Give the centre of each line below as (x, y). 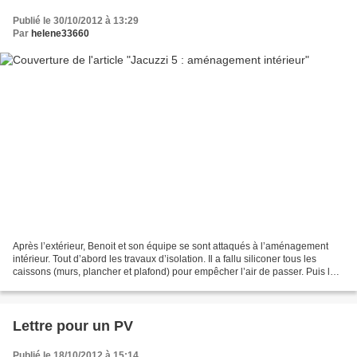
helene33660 (60, 33)
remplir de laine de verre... (69, 285)
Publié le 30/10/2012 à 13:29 (76, 20)
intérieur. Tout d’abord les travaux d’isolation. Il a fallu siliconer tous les (165, 259)
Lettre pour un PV (73, 326)
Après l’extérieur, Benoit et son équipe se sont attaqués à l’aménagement (171, 247)
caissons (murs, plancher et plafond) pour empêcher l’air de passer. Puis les (177, 272)
